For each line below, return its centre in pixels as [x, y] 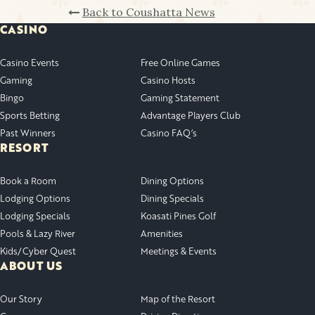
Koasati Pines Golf [178, 216]
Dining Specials [172, 199]
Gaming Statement [180, 98]
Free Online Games [180, 63]
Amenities [162, 234]
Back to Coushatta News [148, 12]
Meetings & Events [179, 251]
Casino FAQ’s [169, 133]
